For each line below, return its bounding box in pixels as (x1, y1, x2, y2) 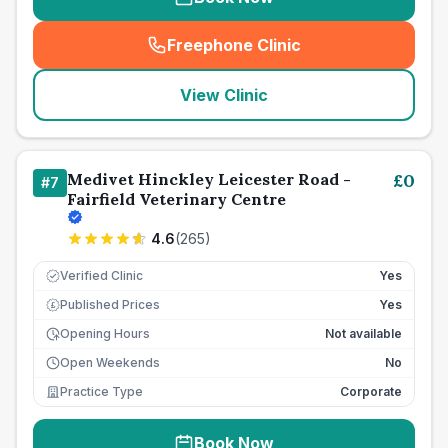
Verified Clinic (60, 268, 143, 283)
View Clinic (180, 85, 268, 105)
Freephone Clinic (167, 35, 301, 55)
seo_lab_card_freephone (228, 45, 428, 66)
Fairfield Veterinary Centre (67, 189, 286, 209)
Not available (325, 326, 402, 341)
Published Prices (60, 297, 160, 312)
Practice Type (60, 384, 143, 399)
